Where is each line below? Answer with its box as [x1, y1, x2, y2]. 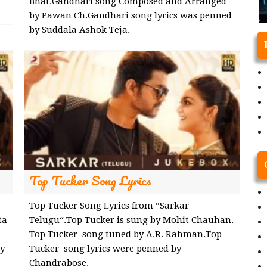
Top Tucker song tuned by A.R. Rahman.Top [29, 228, 222, 240]
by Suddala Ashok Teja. [29, 24, 130, 35]
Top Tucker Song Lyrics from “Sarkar [29, 200, 189, 211]
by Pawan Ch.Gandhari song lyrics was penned [29, 10, 232, 21]
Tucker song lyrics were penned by [29, 243, 181, 254]
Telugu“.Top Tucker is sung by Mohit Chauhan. [29, 214, 234, 225]
